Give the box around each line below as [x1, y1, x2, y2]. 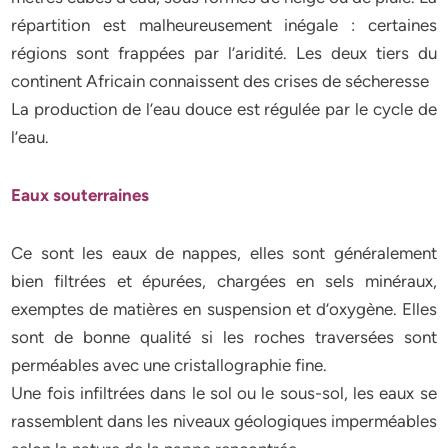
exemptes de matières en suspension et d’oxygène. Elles [11, 299, 437, 319]
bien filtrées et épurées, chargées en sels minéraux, [11, 271, 437, 291]
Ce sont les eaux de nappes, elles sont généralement [11, 243, 437, 263]
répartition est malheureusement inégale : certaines [11, 15, 437, 35]
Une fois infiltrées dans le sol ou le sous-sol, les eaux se [11, 383, 437, 403]
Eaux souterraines [11, 185, 150, 205]
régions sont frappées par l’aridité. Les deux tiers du [11, 43, 437, 63]
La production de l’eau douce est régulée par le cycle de [11, 99, 437, 119]
